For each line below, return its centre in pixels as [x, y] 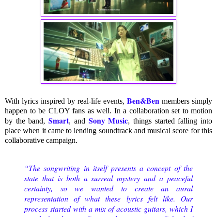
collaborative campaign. [41, 140]
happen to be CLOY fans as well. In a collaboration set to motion [108, 111]
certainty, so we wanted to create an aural [108, 188]
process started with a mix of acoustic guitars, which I [108, 209]
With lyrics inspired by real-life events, [66, 101]
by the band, [27, 121]
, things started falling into [170, 121]
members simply [186, 101]
